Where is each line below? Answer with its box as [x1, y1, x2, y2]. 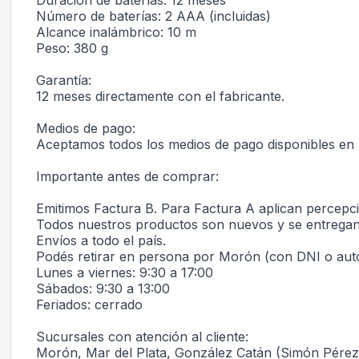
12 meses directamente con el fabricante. [36, 88, 284, 104]
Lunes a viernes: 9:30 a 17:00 [36, 264, 213, 280]
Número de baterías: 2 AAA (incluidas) [36, 8, 271, 24]
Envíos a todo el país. [36, 232, 166, 248]
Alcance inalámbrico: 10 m [36, 24, 196, 40]
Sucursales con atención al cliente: [36, 329, 248, 345]
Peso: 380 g [36, 40, 108, 56]
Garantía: [36, 72, 91, 88]
